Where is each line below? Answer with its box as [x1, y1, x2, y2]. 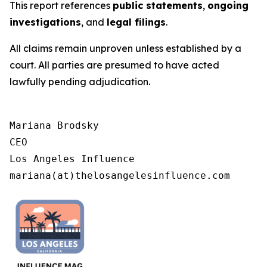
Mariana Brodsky [10, 120, 99, 131]
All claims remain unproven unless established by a [10, 42, 241, 54]
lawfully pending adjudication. [10, 76, 150, 88]
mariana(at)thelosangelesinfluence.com [10, 170, 230, 181]
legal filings [107, 16, 166, 28]
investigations [10, 16, 81, 28]
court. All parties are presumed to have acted [10, 59, 219, 71]
